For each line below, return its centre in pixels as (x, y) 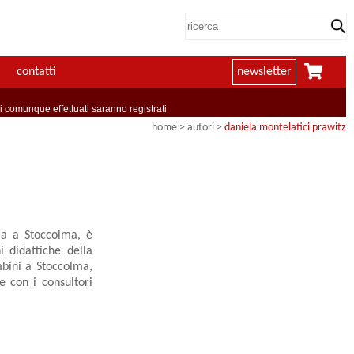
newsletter (264, 72)
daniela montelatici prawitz (285, 128)
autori (201, 128)
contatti (36, 72)
